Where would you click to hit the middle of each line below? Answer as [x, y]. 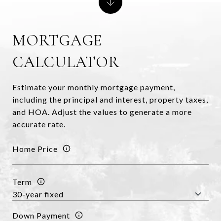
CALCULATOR [66, 62]
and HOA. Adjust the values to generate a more [102, 112]
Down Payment [41, 215]
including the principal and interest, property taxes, [110, 99]
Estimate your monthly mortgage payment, [94, 87]
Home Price [35, 148]
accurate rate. [39, 124]
